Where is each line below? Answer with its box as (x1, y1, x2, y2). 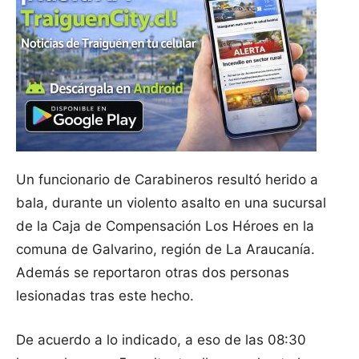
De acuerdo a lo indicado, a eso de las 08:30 (16, 332, 306, 349)
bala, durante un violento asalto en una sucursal (16, 195, 326, 212)
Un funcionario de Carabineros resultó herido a (16, 171, 318, 188)
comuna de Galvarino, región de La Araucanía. (16, 241, 315, 258)
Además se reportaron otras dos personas (16, 264, 289, 281)
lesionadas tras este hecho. (16, 288, 194, 305)
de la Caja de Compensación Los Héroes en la (16, 218, 314, 235)
